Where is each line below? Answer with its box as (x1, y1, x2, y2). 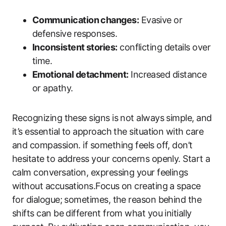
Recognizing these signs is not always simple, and (12, 112, 212, 123)
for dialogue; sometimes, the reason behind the (12, 194, 202, 205)
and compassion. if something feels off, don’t (12, 139, 193, 150)
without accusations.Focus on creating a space (12, 180, 201, 191)
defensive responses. (32, 28, 118, 39)
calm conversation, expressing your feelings (12, 166, 188, 178)
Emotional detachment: (32, 69, 129, 80)
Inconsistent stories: (32, 41, 118, 52)
